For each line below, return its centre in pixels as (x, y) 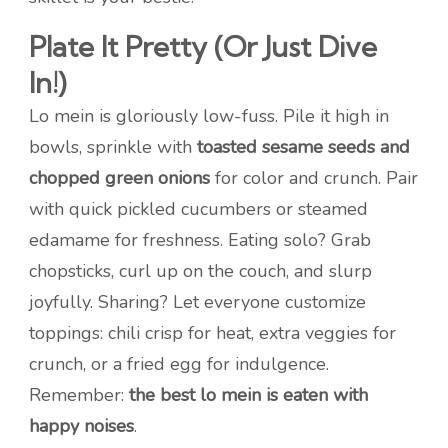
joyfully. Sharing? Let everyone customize (197, 302)
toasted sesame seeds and (303, 147)
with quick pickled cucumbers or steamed (198, 209)
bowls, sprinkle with (113, 147)
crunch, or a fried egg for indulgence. (179, 364)
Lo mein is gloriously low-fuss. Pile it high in (209, 116)
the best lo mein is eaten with (248, 395)
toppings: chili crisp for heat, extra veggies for (212, 333)
